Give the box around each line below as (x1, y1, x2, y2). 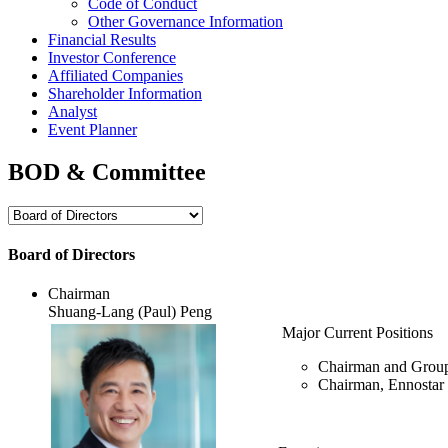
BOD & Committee (8, 158, 206, 185)
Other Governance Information (88, 12, 283, 30)
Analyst (48, 102, 97, 120)
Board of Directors (8, 245, 135, 263)
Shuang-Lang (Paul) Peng (48, 303, 212, 321)
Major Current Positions (278, 324, 433, 342)
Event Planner (48, 120, 137, 138)
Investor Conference (48, 48, 176, 66)
